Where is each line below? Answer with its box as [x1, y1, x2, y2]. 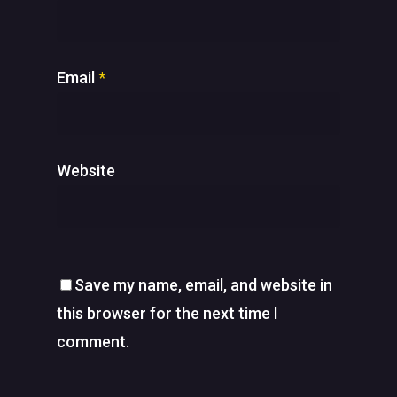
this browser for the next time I [57, 303, 278, 323]
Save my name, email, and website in [74, 275, 332, 294]
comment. [57, 331, 129, 351]
